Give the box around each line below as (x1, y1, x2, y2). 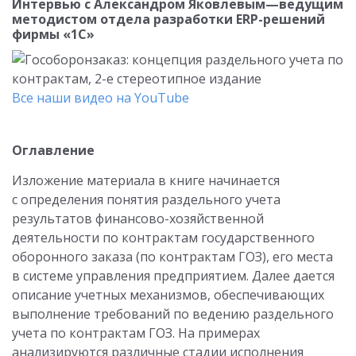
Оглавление (12, 141, 95, 159)
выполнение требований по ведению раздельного (12, 305, 334, 323)
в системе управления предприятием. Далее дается (12, 267, 335, 284)
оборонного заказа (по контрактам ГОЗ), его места (12, 248, 333, 265)
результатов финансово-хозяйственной (12, 210, 264, 227)
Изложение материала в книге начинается (12, 172, 280, 189)
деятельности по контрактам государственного (12, 229, 315, 246)
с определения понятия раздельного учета (12, 191, 281, 208)
